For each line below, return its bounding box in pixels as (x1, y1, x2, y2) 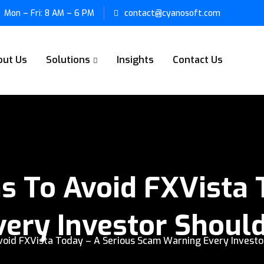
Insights (117, 54, 154, 66)
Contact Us (173, 54, 223, 66)
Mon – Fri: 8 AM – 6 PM (4, 8, 94, 19)
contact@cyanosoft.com (124, 8, 220, 19)
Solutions (46, 54, 91, 66)
